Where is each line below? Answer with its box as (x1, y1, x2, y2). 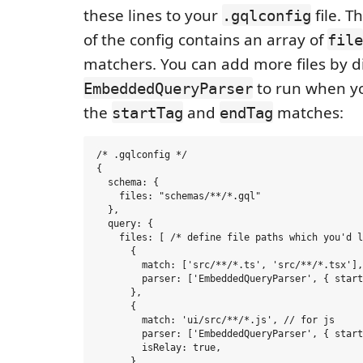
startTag (112, 103, 183, 122)
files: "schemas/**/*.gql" (96, 190, 261, 203)
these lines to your (83, 4, 222, 26)
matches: (273, 101, 344, 123)
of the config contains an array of (83, 28, 327, 50)
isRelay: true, (96, 342, 221, 354)
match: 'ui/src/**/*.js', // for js (96, 314, 335, 327)
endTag (220, 103, 273, 122)
